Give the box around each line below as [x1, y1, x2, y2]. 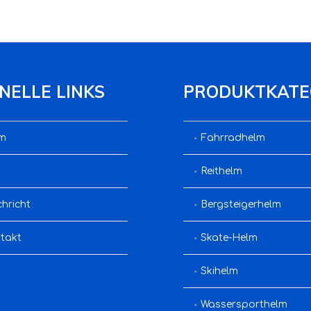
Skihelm [201, 266, 238, 276]
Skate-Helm [201, 233, 258, 243]
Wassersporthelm [201, 299, 287, 310]
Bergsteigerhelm [201, 199, 281, 210]
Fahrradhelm [201, 133, 265, 143]
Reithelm [201, 166, 242, 176]
